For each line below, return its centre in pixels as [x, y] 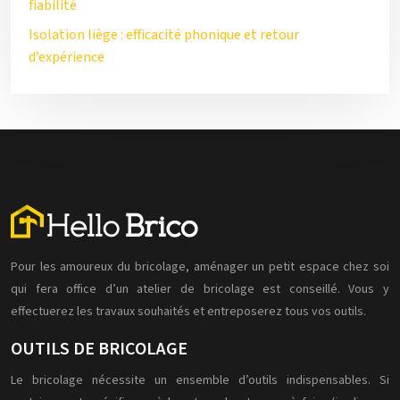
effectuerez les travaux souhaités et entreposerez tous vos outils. [188, 312]
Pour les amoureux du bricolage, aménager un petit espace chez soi [200, 267]
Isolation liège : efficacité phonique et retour [164, 35]
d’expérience [67, 57]
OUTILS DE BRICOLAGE [99, 349]
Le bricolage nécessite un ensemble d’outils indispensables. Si [200, 380]
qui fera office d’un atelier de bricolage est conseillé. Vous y [200, 289]
